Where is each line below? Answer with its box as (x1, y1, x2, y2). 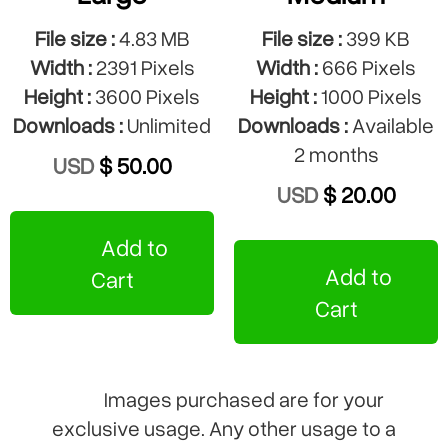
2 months (293, 139, 379, 169)
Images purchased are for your (100, 384, 385, 414)
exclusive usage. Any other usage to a (52, 413, 396, 443)
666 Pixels (318, 52, 416, 82)
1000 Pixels (317, 81, 422, 111)
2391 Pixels (91, 52, 195, 82)
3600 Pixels (91, 81, 200, 111)
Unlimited (123, 110, 211, 140)
